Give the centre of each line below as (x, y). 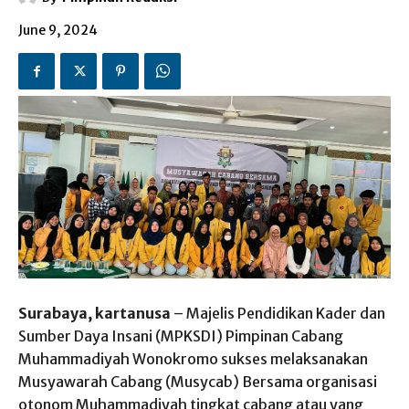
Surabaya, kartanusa (96, 314)
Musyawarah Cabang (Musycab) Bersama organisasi (198, 382)
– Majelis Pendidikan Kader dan (279, 314)
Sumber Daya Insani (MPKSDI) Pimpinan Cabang (181, 336)
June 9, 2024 (58, 31)
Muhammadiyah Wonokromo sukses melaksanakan (193, 359)
